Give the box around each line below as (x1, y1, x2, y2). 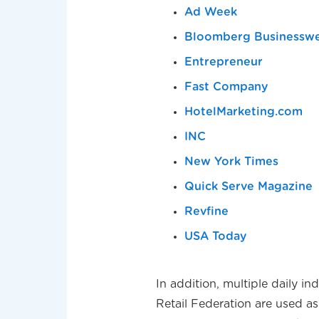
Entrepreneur (184, 56, 263, 68)
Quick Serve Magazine (184, 181, 313, 193)
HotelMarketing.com (184, 106, 303, 118)
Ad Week (184, 6, 238, 19)
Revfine (184, 206, 229, 218)
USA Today (184, 231, 247, 243)
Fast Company (184, 81, 268, 93)
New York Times (184, 156, 279, 168)
